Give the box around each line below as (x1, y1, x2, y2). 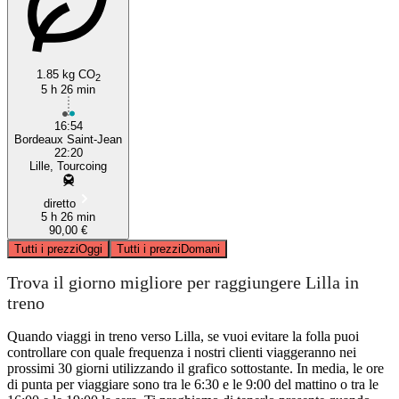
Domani (181, 241, 220, 256)
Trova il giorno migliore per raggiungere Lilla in (7, 273, 359, 293)
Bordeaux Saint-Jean (14, 132, 122, 146)
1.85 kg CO (36, 67, 95, 81)
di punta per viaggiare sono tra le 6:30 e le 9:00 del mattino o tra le (7, 376, 379, 392)
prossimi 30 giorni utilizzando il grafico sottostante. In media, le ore (7, 360, 384, 376)
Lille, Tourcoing (29, 159, 107, 173)
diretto (43, 196, 76, 210)
